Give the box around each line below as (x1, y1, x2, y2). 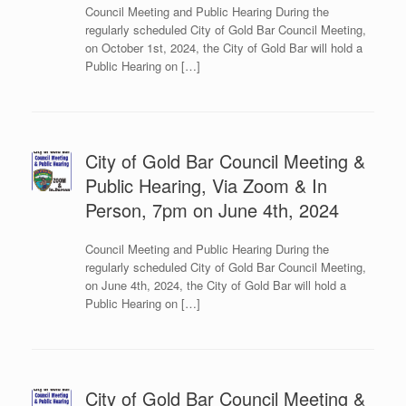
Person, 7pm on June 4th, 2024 (84, 197, 339, 224)
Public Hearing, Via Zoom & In (84, 172, 327, 199)
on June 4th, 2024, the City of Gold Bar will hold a (84, 276, 346, 295)
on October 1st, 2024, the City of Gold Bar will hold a (84, 39, 362, 57)
